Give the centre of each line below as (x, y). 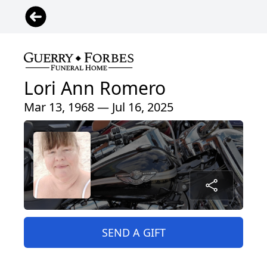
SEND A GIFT (133, 233)
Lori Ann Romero (95, 88)
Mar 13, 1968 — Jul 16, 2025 (99, 107)
